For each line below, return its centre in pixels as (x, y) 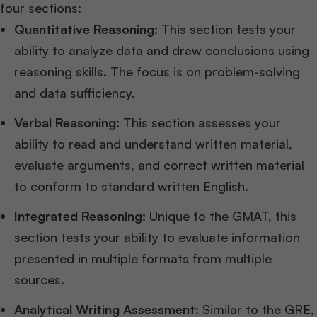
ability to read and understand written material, (153, 144)
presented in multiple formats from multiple (143, 258)
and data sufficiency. (75, 93)
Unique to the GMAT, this (221, 216)
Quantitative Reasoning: (86, 29)
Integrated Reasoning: (80, 216)
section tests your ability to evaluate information (157, 237)
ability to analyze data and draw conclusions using (162, 50)
